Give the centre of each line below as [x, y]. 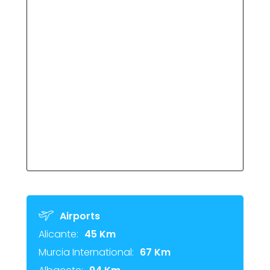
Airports [80, 216]
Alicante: [58, 234]
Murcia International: [86, 252]
